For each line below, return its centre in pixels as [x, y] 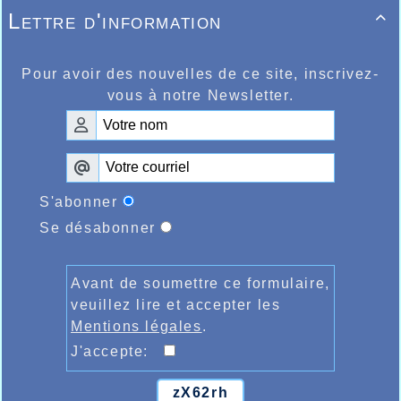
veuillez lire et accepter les [176, 305]
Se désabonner [98, 228]
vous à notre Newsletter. [200, 96]
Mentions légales [137, 327]
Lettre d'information [115, 21]
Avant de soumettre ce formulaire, [200, 284]
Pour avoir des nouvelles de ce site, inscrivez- [200, 74]
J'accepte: [117, 352]
